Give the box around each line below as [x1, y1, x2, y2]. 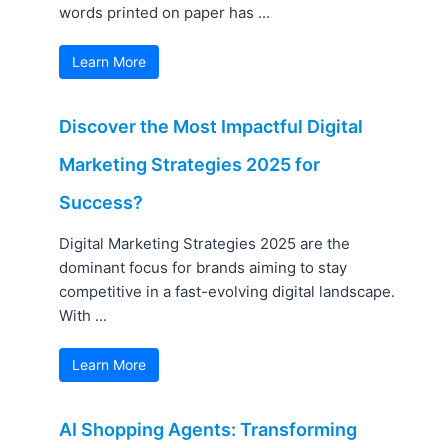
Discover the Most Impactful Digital [59, 116, 364, 138]
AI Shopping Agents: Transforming [59, 419, 358, 441]
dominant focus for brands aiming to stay [59, 258, 348, 278]
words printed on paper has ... [59, 3, 271, 23]
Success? [59, 192, 144, 214]
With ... [59, 306, 108, 326]
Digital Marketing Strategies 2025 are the [59, 234, 351, 254]
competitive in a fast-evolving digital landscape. [59, 282, 396, 302]
